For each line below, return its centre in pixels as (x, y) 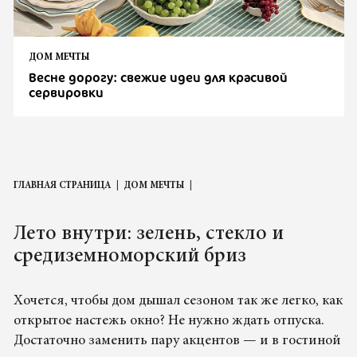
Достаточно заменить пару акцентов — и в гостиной (177, 341)
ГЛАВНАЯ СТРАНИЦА (62, 185)
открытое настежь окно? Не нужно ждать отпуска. (169, 321)
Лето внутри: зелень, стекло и (148, 234)
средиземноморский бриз (129, 256)
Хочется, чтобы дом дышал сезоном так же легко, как (178, 301)
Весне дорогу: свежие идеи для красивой (159, 77)
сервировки (67, 92)
